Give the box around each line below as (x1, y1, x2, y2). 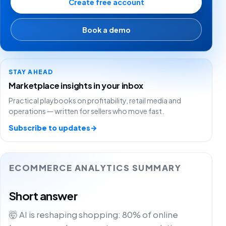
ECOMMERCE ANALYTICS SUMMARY (9, 162, 182, 174)
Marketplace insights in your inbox (9, 80, 143, 91)
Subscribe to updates (9, 123, 90, 132)
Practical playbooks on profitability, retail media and (9, 95, 181, 105)
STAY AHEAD (9, 67, 53, 76)
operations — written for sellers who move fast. (9, 106, 164, 116)
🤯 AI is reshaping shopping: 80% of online (9, 209, 178, 220)
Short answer (9, 188, 78, 203)
